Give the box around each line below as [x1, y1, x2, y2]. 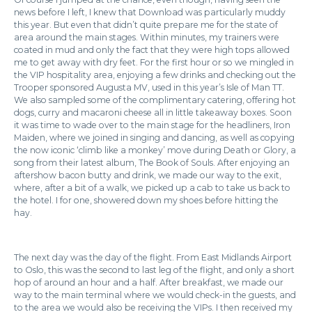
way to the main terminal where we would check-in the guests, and [14, 290, 296, 300]
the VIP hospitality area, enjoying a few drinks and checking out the [14, 70, 296, 80]
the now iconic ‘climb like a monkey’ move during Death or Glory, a [14, 145, 296, 155]
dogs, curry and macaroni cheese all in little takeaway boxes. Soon [14, 107, 292, 118]
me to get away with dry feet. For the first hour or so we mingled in [14, 57, 294, 68]
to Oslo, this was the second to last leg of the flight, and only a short [14, 265, 295, 275]
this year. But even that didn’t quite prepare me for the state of [14, 19, 278, 30]
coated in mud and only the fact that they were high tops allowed [14, 45, 290, 55]
